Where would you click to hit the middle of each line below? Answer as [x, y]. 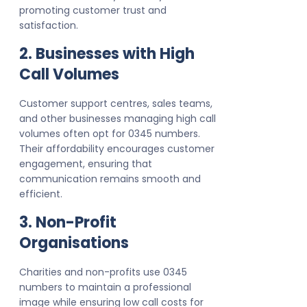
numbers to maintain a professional [105, 287]
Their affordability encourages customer [117, 149]
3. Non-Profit [68, 223]
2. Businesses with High [107, 54]
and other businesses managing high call [118, 119]
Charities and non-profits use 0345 [103, 272]
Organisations [74, 243]
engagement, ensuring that [86, 164]
